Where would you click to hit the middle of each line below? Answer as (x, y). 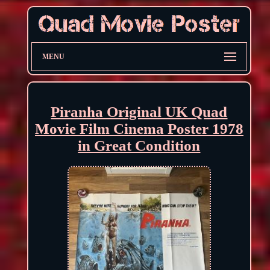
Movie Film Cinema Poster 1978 (139, 128)
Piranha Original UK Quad (139, 111)
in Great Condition (139, 145)
